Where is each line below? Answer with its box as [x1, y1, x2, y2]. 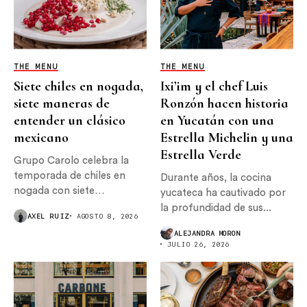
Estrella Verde [160, 146, 241, 163]
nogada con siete [14, 185, 95, 196]
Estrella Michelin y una [160, 129, 293, 146]
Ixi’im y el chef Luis [160, 77, 268, 95]
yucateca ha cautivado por [160, 187, 286, 198]
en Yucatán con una [160, 112, 274, 129]
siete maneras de [14, 95, 110, 112]
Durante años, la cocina [160, 172, 271, 183]
